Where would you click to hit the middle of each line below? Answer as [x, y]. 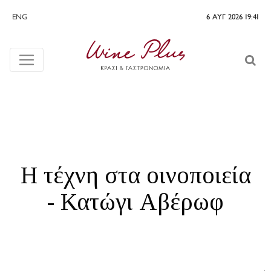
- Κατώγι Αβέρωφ [135, 202]
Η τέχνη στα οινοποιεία [135, 175]
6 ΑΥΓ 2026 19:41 [233, 18]
